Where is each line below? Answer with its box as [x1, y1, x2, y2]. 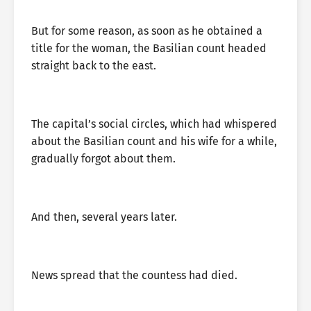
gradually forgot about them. [31, 152, 176, 165]
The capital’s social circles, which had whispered [31, 117, 277, 131]
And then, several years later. [31, 210, 177, 224]
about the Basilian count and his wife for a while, [31, 135, 277, 148]
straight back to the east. [31, 59, 156, 72]
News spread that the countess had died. [31, 269, 237, 282]
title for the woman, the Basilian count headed [31, 42, 267, 55]
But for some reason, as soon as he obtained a [31, 24, 262, 37]
